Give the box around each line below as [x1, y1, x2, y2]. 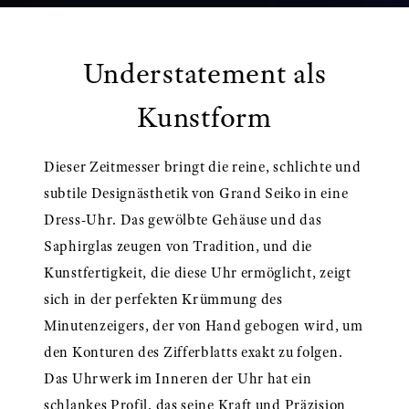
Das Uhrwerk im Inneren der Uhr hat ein [44, 370, 312, 387]
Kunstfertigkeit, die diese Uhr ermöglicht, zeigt [44, 264, 351, 281]
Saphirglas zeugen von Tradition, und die [44, 237, 312, 255]
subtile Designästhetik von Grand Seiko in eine [44, 184, 349, 202]
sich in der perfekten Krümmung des [44, 290, 283, 308]
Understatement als [82, 55, 327, 91]
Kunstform [137, 99, 272, 135]
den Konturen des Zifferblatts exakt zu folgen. [44, 343, 343, 361]
